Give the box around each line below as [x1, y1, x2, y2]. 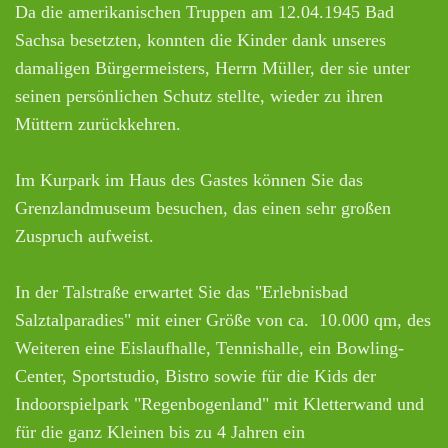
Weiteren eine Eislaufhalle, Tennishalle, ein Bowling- [15, 337, 404, 358]
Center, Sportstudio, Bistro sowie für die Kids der [15, 365, 376, 386]
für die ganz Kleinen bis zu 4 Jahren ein [15, 421, 305, 442]
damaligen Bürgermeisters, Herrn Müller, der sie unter [15, 57, 410, 78]
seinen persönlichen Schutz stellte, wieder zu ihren [15, 85, 383, 106]
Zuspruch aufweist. [15, 225, 154, 246]
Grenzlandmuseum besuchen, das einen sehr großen [15, 197, 391, 218]
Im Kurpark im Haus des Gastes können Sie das [15, 169, 363, 190]
